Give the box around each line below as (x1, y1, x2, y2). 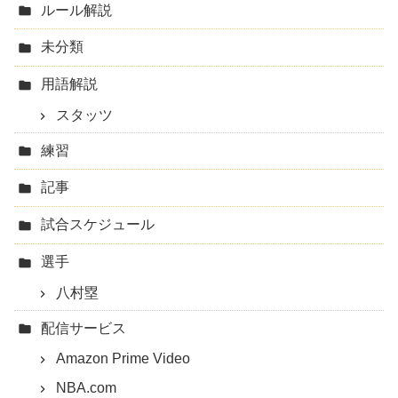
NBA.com (56, 380, 117, 396)
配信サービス (41, 320, 126, 336)
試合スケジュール (41, 217, 155, 233)
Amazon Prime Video (56, 351, 191, 367)
